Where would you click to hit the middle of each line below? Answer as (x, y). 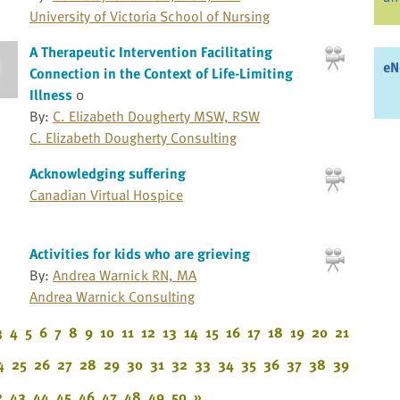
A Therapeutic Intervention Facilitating (150, 52)
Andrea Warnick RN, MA (124, 275)
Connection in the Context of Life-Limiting (161, 74)
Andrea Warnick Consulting (112, 297)
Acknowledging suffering (107, 174)
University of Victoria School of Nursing (149, 17)
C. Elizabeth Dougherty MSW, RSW (156, 117)
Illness (50, 95)
